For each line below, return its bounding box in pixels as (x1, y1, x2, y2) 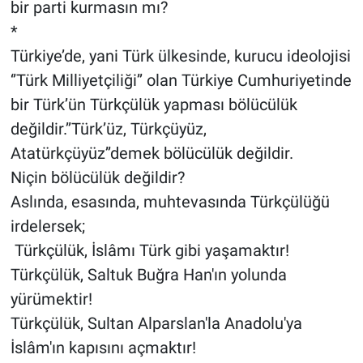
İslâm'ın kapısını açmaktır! (10, 337, 196, 357)
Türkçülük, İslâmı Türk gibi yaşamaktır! (10, 240, 289, 260)
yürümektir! (10, 288, 92, 309)
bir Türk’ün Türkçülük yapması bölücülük (10, 94, 297, 114)
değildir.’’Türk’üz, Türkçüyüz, (10, 118, 207, 139)
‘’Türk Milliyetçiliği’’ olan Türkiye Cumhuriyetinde (10, 70, 352, 90)
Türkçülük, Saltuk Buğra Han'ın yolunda (10, 264, 287, 284)
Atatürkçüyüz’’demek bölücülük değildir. (10, 143, 293, 163)
